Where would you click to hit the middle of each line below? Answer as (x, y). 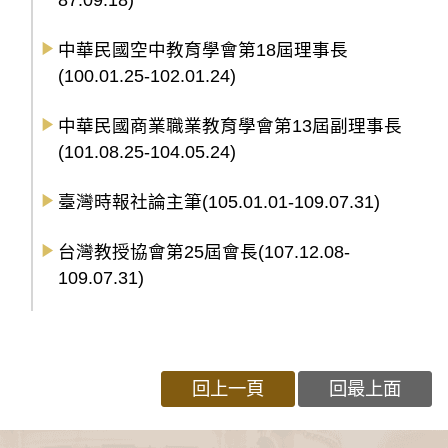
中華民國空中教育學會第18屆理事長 (203, 50)
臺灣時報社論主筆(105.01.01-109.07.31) (219, 202)
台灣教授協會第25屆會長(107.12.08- (204, 252)
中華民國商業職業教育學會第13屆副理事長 (230, 126)
